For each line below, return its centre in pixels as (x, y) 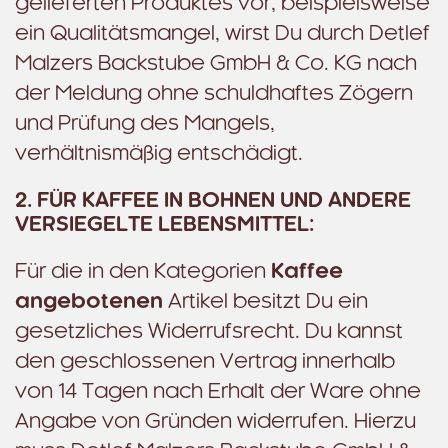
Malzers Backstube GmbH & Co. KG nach (216, 64)
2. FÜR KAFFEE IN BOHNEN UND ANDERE (213, 201)
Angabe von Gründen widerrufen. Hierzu (215, 422)
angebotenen (89, 302)
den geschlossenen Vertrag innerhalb (205, 362)
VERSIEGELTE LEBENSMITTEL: (164, 225)
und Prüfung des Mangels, (145, 124)
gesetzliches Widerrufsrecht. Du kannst (209, 332)
